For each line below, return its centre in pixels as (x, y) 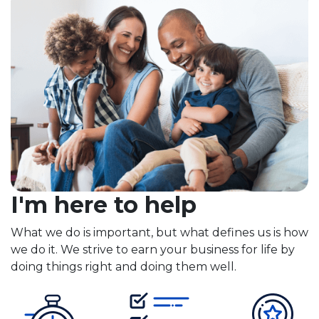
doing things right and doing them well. (124, 266)
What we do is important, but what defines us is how (159, 232)
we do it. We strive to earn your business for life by (153, 249)
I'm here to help (104, 204)
